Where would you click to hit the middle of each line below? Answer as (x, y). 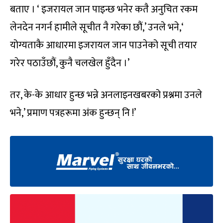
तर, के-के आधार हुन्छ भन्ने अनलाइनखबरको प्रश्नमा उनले (106, 95)
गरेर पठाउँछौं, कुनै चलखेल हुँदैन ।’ (70, 63)
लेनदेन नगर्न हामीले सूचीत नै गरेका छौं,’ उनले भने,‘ (97, 27)
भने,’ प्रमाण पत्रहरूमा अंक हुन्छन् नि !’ (73, 113)
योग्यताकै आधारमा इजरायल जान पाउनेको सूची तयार (104, 45)
